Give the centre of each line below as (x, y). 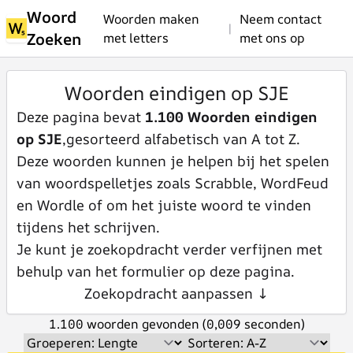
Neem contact (281, 19)
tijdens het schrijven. (88, 227)
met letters (136, 38)
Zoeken (54, 39)
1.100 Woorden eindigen (231, 117)
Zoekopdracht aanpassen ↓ (176, 293)
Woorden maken (152, 19)
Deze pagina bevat (81, 117)
